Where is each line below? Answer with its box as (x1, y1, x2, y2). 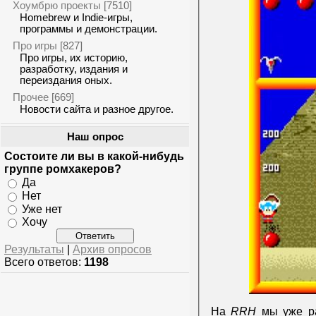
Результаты (4, 243, 64, 256)
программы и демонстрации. (20, 23, 157, 35)
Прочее (13, 91, 49, 103)
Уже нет (22, 202, 62, 215)
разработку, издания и (20, 63, 128, 75)
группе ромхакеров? (4, 163, 121, 175)
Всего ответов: (4, 256, 84, 269)
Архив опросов (73, 243, 152, 256)
